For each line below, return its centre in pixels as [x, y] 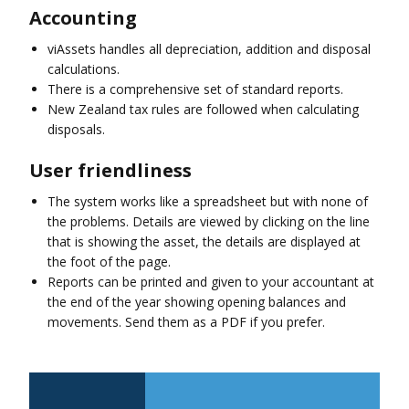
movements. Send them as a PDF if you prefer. [186, 321]
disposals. [76, 129]
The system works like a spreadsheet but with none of [208, 201]
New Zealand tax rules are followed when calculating [203, 109]
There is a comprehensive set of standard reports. [195, 89]
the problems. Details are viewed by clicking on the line [209, 221]
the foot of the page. [109, 261]
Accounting [83, 17]
